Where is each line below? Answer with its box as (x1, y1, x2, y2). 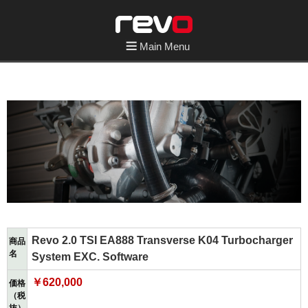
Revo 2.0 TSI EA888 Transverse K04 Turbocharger (32, 234, 293, 247)
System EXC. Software (32, 251, 148, 263)
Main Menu (140, 41, 190, 52)
